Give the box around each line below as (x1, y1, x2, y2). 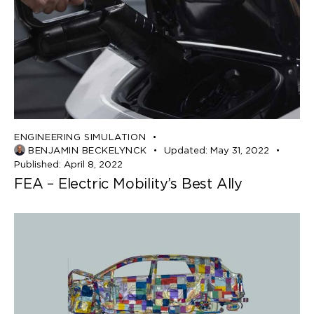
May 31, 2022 (210, 144, 270, 156)
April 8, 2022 (63, 158, 123, 170)
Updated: (164, 144, 208, 156)
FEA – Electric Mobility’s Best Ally (14, 175, 243, 192)
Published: (14, 158, 61, 170)
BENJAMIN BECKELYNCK (28, 144, 147, 156)
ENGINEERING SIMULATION (14, 131, 146, 142)
